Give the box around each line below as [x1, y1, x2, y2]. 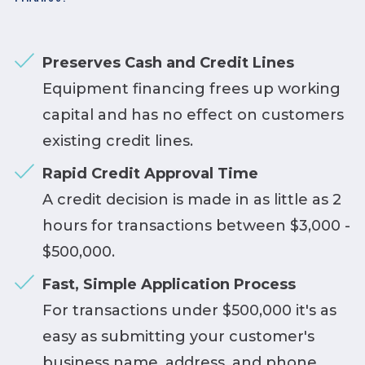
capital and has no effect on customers [42, 105, 344, 124]
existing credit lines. [42, 131, 193, 150]
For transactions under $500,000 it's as [42, 301, 336, 319]
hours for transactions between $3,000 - [42, 216, 350, 235]
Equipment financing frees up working [42, 79, 341, 98]
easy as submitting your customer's [42, 327, 314, 345]
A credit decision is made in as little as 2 [42, 190, 341, 209]
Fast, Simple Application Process [42, 275, 296, 293]
